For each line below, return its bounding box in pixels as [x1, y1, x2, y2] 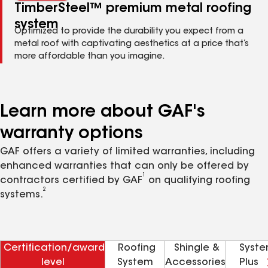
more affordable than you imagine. [14, 53, 165, 61]
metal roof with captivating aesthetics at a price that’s [14, 40, 249, 48]
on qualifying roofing [145, 176, 250, 185]
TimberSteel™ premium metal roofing [14, 2, 251, 15]
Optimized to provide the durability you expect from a [14, 28, 243, 36]
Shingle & [174, 243, 220, 253]
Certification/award [4, 243, 105, 253]
